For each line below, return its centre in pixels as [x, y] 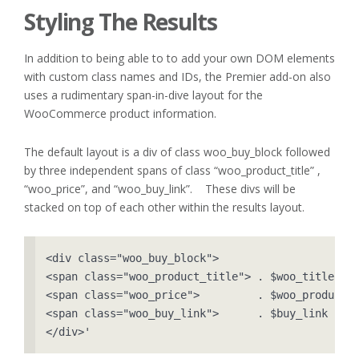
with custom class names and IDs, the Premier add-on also [177, 76]
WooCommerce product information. [120, 113]
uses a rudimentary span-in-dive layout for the [143, 95]
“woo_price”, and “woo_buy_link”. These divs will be [160, 188]
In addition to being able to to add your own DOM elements [179, 58]
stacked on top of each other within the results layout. [164, 207]
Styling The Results [121, 22]
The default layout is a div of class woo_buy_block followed [177, 151]
